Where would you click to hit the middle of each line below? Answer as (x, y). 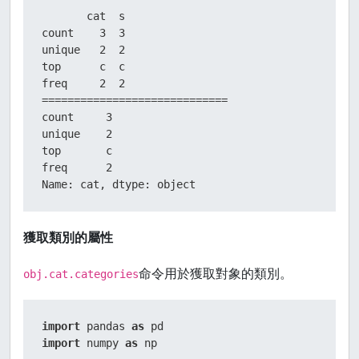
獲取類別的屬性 (68, 237)
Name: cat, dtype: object (119, 184)
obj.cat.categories (81, 274)
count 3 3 (83, 33)
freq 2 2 (83, 83)
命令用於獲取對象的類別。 (216, 273)
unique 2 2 (83, 50)
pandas (106, 326)
